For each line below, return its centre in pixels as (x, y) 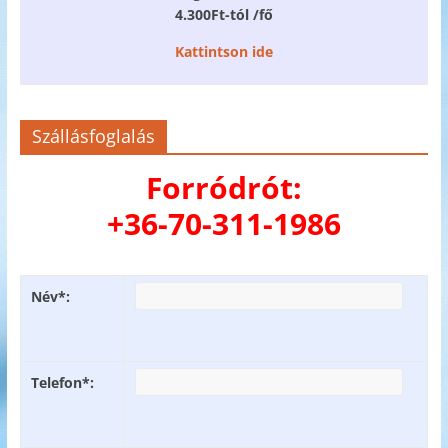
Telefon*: (62, 383)
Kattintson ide (223, 52)
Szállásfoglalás (93, 136)
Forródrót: (223, 188)
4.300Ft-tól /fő (223, 15)
